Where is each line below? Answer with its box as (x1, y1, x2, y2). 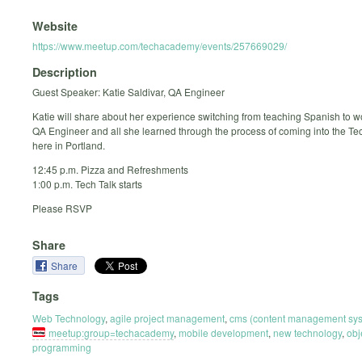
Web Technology (32, 310, 105, 325)
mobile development (179, 325, 268, 339)
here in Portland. (32, 138, 105, 153)
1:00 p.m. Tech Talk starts (32, 177, 142, 192)
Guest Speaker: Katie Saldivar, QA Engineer (32, 85, 225, 99)
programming (32, 339, 91, 354)
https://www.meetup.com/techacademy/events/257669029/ (32, 38, 287, 53)
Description (32, 64, 97, 81)
